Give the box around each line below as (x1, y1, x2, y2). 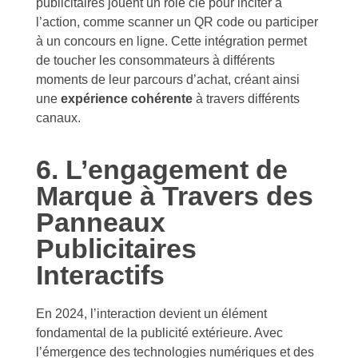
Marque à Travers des (36, 181, 313, 211)
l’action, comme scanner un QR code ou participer (36, 14, 318, 29)
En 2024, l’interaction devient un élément (36, 306, 267, 320)
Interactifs (36, 260, 165, 290)
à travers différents (193, 91, 300, 105)
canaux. (36, 110, 81, 125)
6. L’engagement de (36, 154, 288, 185)
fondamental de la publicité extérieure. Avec (36, 325, 283, 340)
